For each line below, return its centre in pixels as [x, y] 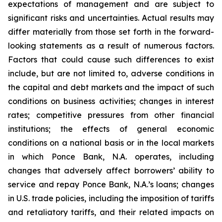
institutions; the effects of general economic [111, 129]
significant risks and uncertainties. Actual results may [111, 18]
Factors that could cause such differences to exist [111, 59]
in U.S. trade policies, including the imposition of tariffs [111, 198]
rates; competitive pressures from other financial [111, 115]
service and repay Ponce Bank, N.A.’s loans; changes [111, 184]
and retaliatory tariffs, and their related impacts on [111, 212]
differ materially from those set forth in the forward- [111, 32]
